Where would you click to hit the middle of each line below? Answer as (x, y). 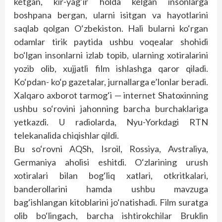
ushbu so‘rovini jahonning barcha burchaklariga (111, 109)
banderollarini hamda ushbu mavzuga (111, 189)
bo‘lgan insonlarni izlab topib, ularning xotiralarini (111, 55)
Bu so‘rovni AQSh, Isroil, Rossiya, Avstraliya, (111, 149)
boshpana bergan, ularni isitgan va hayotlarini (111, 15)
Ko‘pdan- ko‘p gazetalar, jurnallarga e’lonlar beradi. (111, 82)
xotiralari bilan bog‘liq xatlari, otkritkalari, (111, 175)
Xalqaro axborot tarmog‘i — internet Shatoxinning (111, 95)
